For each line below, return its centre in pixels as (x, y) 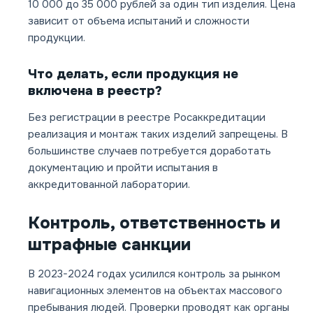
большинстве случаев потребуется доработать (150, 151)
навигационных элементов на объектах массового (155, 291)
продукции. (57, 38)
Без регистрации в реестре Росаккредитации (147, 118)
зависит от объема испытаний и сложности (139, 21)
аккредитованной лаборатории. (109, 185)
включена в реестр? (95, 91)
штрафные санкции (109, 245)
